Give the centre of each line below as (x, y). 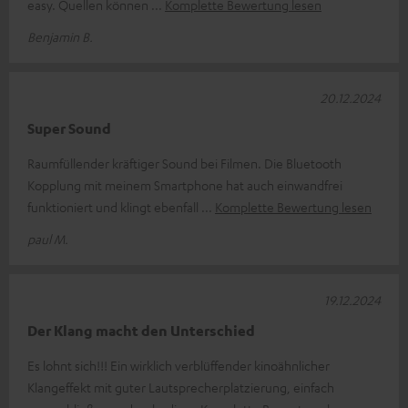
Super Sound (69, 128)
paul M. (48, 238)
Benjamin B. (60, 36)
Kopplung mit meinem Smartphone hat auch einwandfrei (185, 184)
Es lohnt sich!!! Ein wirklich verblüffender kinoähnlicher (178, 365)
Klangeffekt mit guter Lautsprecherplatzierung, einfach (181, 387)
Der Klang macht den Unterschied (141, 330)
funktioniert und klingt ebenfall (114, 206)
